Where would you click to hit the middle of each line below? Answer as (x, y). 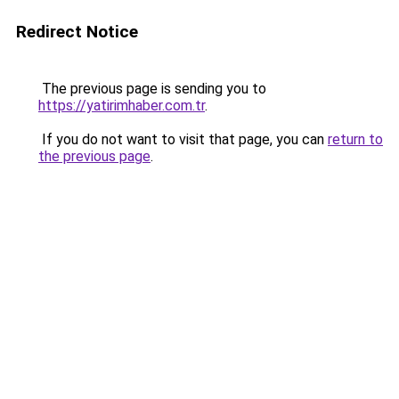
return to (355, 139)
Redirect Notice (77, 32)
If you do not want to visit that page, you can (183, 139)
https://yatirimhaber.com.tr (122, 106)
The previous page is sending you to (152, 89)
